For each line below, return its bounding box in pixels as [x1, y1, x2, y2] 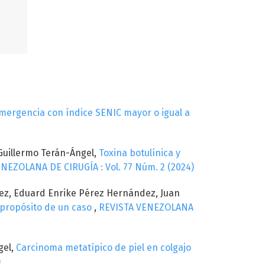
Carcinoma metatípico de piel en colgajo [16, 241, 191, 253]
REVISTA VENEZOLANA [99, 201, 193, 213]
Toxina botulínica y [99, 147, 180, 159]
